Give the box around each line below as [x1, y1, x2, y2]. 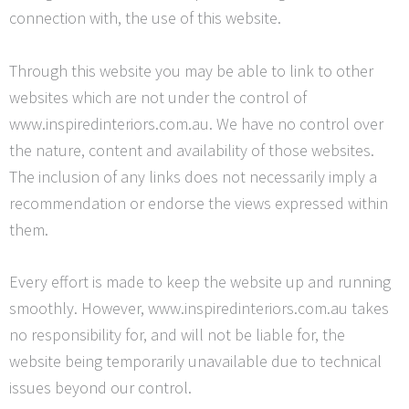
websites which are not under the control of [9, 86, 307, 108]
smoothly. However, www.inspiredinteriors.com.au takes [9, 298, 389, 320]
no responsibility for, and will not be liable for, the [9, 324, 345, 346]
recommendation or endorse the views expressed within [9, 192, 388, 214]
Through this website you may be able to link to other [9, 59, 373, 81]
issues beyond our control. [9, 377, 192, 399]
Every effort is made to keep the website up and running [9, 271, 391, 293]
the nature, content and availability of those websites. [9, 139, 374, 161]
